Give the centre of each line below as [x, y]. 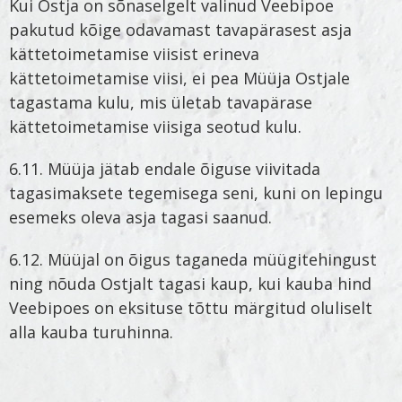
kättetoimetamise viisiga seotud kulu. [155, 126]
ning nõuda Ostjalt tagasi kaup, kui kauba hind [190, 283]
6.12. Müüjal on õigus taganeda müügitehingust [193, 259]
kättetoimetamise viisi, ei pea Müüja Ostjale [179, 78]
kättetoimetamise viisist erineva [134, 53]
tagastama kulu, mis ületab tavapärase [161, 102]
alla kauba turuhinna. [91, 332]
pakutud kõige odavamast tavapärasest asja [180, 29]
